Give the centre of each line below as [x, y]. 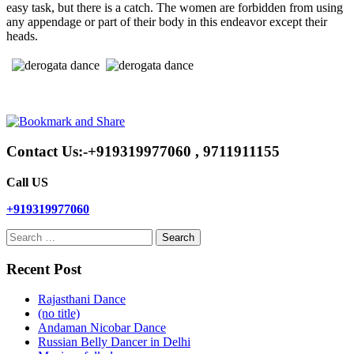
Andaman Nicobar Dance [102, 328]
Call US [27, 183]
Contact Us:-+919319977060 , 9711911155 [143, 152]
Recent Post [44, 269]
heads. [22, 36]
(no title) [59, 314]
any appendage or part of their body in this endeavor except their [167, 21]
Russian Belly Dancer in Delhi [114, 342]
